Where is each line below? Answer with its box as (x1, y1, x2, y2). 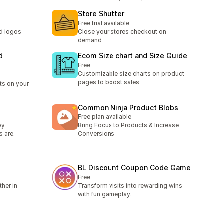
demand (78, 36, 102, 44)
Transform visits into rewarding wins (78, 182, 182, 190)
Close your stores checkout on (78, 27, 166, 35)
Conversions (78, 130, 114, 138)
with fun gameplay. (78, 190, 132, 198)
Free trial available (78, 19, 129, 27)
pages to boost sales (78, 78, 139, 86)
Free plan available (78, 113, 131, 121)
